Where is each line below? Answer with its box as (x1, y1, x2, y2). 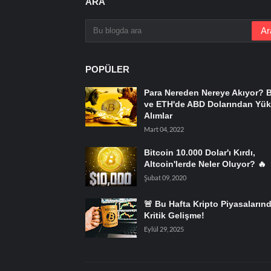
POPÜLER (85, 64, 129, 74)
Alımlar (143, 110, 172, 120)
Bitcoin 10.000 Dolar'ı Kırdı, (143, 147, 255, 157)
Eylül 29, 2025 (143, 224, 184, 233)
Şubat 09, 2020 (143, 173, 186, 181)
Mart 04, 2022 (143, 125, 184, 133)
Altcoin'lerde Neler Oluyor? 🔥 (143, 158, 266, 169)
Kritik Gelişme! (143, 210, 204, 220)
